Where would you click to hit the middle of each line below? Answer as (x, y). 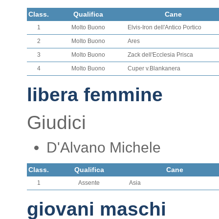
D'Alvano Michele (104, 147)
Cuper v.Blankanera (154, 68)
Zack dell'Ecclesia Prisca (160, 55)
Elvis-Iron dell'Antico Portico (164, 27)
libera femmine (95, 95)
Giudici (56, 122)
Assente (89, 183)
